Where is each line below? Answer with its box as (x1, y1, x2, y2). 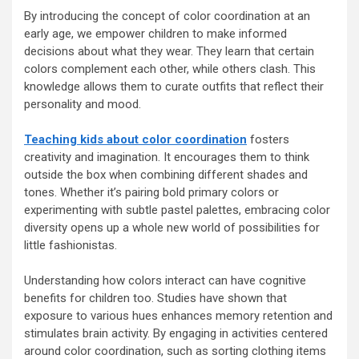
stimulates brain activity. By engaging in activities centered (24, 325, 328, 341)
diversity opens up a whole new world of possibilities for (24, 220, 320, 235)
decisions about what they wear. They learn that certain (24, 43, 314, 58)
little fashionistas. (24, 237, 117, 252)
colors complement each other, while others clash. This (24, 61, 316, 76)
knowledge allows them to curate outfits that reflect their (24, 79, 324, 94)
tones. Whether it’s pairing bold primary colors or (24, 184, 279, 200)
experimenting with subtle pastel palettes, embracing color (24, 202, 330, 217)
